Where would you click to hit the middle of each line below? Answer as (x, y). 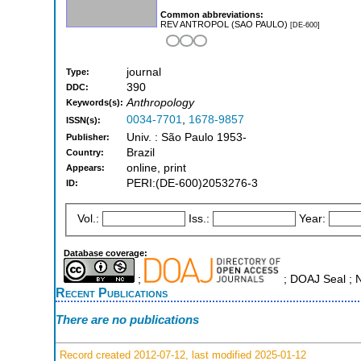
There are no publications (127, 320)
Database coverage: (106, 253)
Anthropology (160, 103)
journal (144, 73)
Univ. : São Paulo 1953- (187, 138)
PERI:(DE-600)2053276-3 (192, 184)
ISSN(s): (83, 120)
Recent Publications (112, 292)
